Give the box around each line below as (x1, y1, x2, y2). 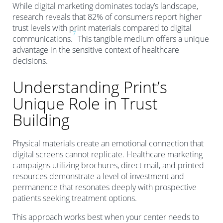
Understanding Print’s (12, 76, 167, 98)
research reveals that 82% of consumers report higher (12, 11, 202, 22)
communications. (12, 33, 73, 44)
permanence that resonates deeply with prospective (12, 181, 197, 193)
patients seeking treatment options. (12, 192, 137, 204)
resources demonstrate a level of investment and (12, 170, 184, 182)
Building (12, 109, 70, 130)
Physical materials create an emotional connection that (12, 137, 204, 149)
